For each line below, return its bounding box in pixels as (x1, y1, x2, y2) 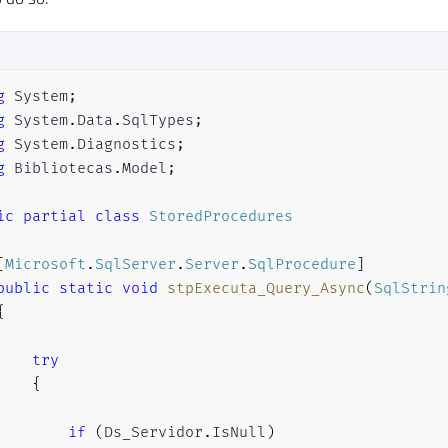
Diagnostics (76, 134, 176, 154)
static (58, 278, 113, 298)
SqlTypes (121, 110, 194, 130)
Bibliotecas (13, 158, 113, 178)
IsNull (211, 422, 266, 442)
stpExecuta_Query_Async (166, 278, 365, 298)
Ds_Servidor (103, 422, 203, 442)
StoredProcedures (148, 206, 293, 226)
